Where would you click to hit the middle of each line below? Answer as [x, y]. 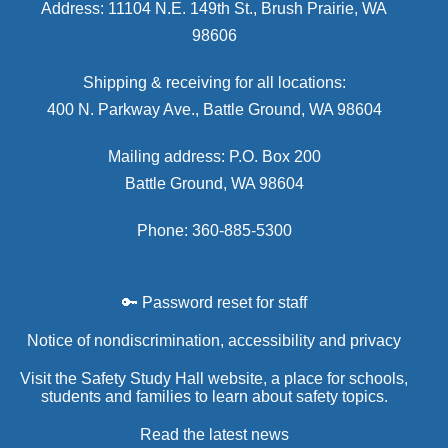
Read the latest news [214, 435]
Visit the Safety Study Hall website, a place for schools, [214, 379]
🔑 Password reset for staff [214, 303]
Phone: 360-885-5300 [214, 231]
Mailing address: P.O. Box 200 [214, 157]
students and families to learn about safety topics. [214, 397]
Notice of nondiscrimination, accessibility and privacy [214, 341]
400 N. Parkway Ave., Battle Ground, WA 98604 [214, 110]
